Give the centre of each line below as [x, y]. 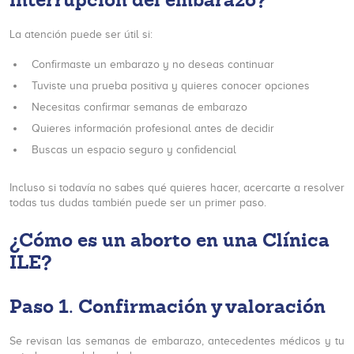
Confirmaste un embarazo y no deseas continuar [153, 64]
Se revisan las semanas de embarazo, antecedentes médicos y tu [177, 341]
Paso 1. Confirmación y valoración [168, 306]
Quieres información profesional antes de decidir [153, 128]
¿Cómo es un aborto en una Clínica [169, 240]
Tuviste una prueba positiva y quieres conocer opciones [171, 86]
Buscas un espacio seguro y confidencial [134, 150]
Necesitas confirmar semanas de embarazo [139, 107]
